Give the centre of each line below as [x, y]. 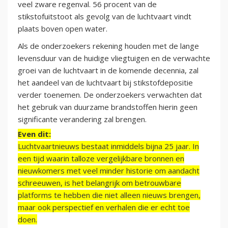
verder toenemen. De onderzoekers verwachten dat [110, 95]
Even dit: [34, 134]
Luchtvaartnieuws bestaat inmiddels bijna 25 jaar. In [108, 146]
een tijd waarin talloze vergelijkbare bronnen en [101, 159]
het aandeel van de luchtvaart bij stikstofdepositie [105, 83]
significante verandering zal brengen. [82, 119]
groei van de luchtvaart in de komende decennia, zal [108, 70]
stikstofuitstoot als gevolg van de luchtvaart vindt [105, 17]
